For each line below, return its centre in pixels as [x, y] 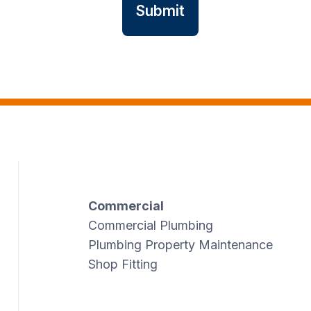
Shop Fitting [123, 264]
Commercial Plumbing [150, 226]
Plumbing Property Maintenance [180, 245]
